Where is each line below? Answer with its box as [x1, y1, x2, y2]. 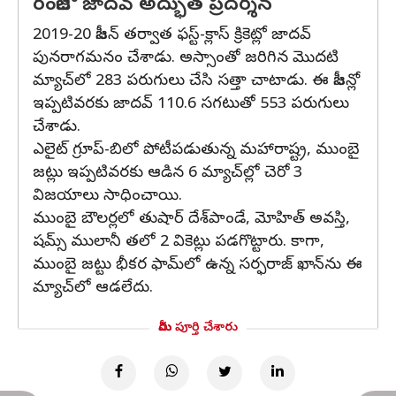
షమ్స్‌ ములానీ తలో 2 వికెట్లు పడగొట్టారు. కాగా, [33, 232, 324, 254]
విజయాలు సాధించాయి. [33, 186, 182, 208]
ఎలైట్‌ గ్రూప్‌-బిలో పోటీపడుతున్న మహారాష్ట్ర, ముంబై [33, 140, 360, 162]
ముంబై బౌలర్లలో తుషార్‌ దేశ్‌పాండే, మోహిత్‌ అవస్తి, [33, 209, 350, 231]
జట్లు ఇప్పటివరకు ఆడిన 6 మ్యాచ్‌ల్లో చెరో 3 [33, 163, 302, 185]
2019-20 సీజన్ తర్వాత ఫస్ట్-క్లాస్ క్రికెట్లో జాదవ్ [33, 25, 311, 47]
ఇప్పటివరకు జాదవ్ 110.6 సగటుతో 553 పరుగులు [33, 94, 349, 116]
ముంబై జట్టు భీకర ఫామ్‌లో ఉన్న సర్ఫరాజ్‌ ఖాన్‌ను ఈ [33, 255, 362, 277]
